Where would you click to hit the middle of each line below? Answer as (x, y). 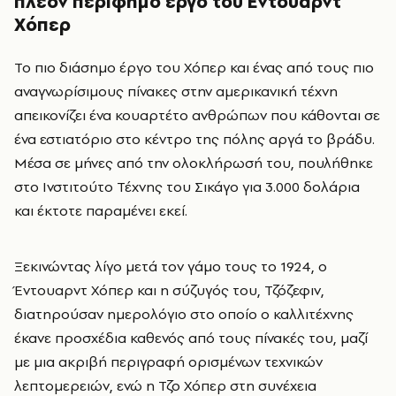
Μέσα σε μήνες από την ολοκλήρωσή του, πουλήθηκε (194, 162)
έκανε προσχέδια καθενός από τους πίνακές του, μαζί (191, 337)
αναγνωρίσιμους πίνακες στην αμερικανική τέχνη (176, 91)
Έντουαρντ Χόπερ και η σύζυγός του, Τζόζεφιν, (169, 289)
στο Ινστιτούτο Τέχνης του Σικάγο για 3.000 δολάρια (187, 186)
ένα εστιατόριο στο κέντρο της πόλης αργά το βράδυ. (194, 138)
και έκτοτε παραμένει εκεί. (101, 210)
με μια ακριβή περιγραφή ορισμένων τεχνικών (168, 361)
